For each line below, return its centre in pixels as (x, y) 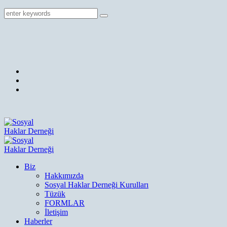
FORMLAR (65, 203)
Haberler (38, 221)
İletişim (56, 212)
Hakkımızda (64, 176)
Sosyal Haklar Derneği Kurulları (97, 185)
